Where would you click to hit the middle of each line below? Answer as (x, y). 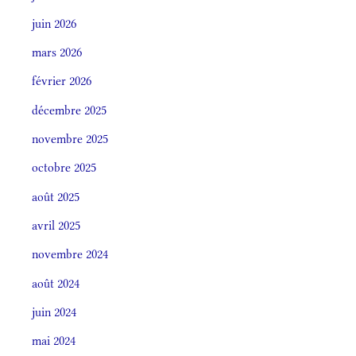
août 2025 (56, 196)
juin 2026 (54, 23)
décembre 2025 (69, 110)
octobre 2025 (64, 168)
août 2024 (56, 283)
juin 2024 (54, 311)
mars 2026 (57, 52)
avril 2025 (56, 225)
